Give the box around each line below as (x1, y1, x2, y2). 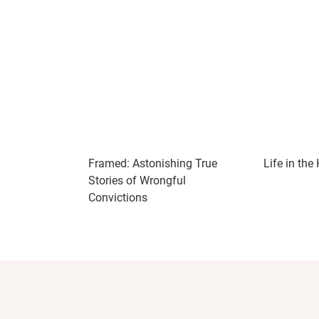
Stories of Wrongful (88, 174, 186, 187)
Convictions (88, 191, 147, 204)
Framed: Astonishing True (88, 157, 217, 170)
